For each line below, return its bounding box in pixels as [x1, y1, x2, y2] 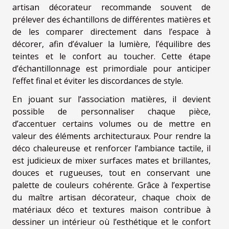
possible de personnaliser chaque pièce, [12, 106, 211, 118]
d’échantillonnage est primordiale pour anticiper [12, 63, 211, 75]
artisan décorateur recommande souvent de [12, 2, 211, 13]
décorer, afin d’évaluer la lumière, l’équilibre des [12, 38, 211, 50]
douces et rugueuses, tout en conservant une [12, 167, 211, 179]
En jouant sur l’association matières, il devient [12, 94, 211, 105]
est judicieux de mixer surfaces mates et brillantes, [12, 155, 211, 167]
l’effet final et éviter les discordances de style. [12, 75, 183, 87]
